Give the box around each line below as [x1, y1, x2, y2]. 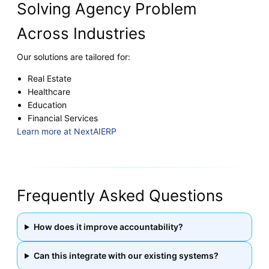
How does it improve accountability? [33, 221, 183, 232]
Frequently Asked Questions [17, 186, 223, 205]
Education [28, 99, 67, 110]
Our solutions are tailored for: [17, 51, 130, 62]
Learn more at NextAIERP [17, 125, 116, 136]
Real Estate [28, 73, 71, 83]
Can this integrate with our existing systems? [33, 250, 219, 261]
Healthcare [28, 86, 70, 97]
